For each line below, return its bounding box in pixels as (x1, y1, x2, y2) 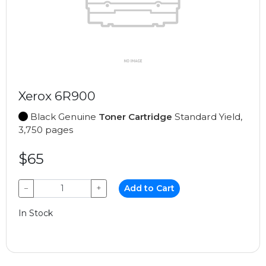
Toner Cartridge (99, 110, 172, 122)
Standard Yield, (172, 110, 242, 122)
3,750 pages (18, 123, 73, 135)
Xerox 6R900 (18, 88, 96, 103)
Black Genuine (28, 110, 99, 122)
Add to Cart (124, 182, 175, 194)
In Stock (18, 207, 53, 218)
